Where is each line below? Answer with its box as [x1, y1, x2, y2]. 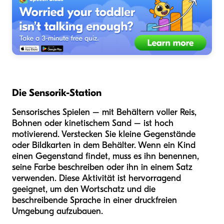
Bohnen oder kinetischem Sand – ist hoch [12, 117, 173, 128]
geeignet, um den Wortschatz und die [12, 183, 155, 194]
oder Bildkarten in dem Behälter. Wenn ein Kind [12, 139, 195, 150]
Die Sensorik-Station [12, 86, 101, 98]
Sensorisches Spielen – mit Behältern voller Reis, [12, 106, 196, 117]
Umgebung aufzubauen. [12, 205, 103, 216]
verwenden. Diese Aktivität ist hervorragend [12, 172, 181, 183]
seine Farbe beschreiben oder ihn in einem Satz [12, 161, 192, 172]
